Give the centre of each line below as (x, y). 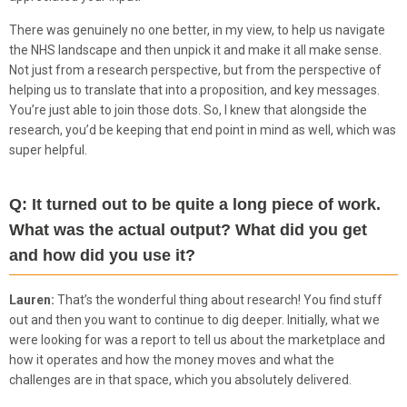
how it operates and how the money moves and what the (172, 359)
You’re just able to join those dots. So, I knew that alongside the (188, 109)
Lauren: (33, 299)
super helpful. (48, 149)
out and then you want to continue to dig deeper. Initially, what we (194, 319)
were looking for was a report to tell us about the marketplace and (197, 339)
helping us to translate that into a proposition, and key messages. (194, 89)
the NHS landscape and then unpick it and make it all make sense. (195, 50)
